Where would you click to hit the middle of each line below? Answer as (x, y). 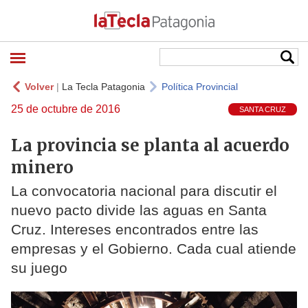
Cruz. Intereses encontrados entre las (135, 230)
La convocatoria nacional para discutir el (144, 191)
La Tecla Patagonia (103, 87)
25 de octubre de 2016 (66, 109)
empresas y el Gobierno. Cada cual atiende (154, 249)
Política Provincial (200, 87)
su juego (39, 268)
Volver (39, 87)
